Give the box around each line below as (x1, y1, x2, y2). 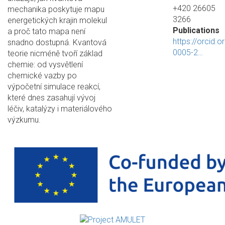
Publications (172, 25, 219, 35)
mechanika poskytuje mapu (8, 4, 104, 14)
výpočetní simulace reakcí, (8, 81, 100, 91)
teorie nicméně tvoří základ (8, 48, 102, 58)
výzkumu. (8, 115, 41, 125)
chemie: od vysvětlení (8, 59, 83, 69)
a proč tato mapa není (8, 26, 85, 36)
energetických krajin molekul (8, 15, 107, 25)
